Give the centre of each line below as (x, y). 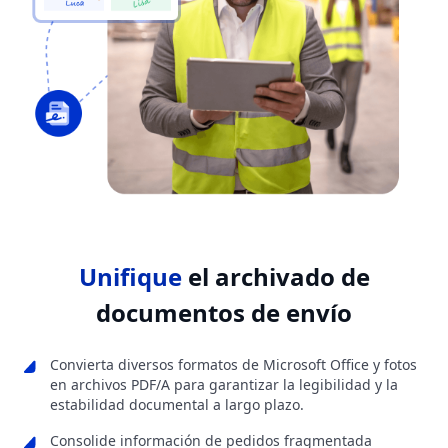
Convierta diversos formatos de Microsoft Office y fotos (233, 365)
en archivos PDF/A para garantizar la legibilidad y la (224, 385)
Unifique (130, 277)
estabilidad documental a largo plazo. (177, 405)
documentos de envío (224, 313)
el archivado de (275, 277)
